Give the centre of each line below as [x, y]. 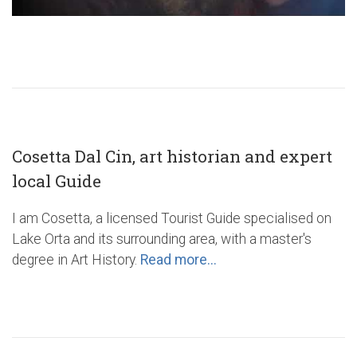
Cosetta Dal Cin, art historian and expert [172, 157]
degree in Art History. [76, 260]
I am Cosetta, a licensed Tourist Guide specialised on [172, 219]
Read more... [178, 260]
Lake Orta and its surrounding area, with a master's [162, 239]
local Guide [57, 181]
